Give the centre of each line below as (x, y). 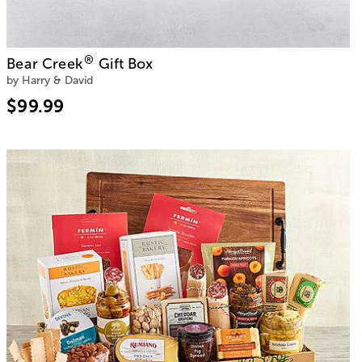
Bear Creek (44, 63)
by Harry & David (50, 80)
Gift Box (124, 63)
